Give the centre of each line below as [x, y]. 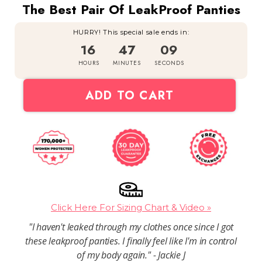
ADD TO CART [130, 95]
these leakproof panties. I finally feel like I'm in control [131, 241]
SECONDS [169, 63]
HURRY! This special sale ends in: [131, 32]
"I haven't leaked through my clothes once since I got [131, 227]
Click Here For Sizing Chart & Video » [131, 207]
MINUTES [127, 63]
